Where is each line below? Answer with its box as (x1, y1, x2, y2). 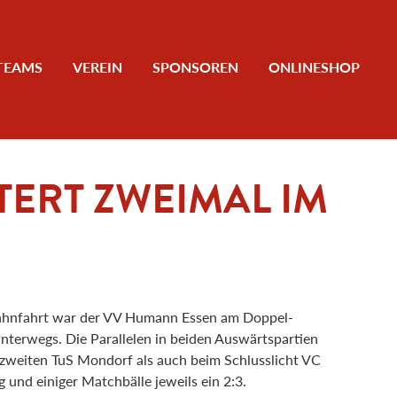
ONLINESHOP (269, 57, 360, 78)
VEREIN (73, 57, 122, 78)
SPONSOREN (152, 57, 238, 78)
